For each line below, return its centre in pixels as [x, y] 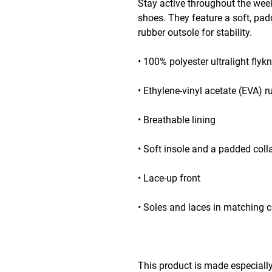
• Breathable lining [177, 120]
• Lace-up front [169, 178]
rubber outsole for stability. [195, 32]
